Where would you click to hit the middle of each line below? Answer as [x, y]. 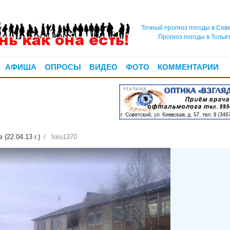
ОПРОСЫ [63, 67]
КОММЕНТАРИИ [188, 67]
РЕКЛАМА [135, 89]
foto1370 [64, 137]
